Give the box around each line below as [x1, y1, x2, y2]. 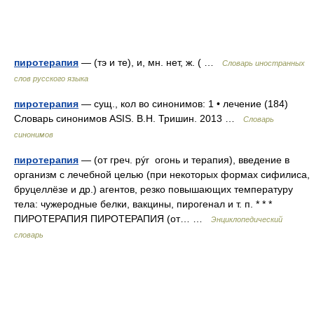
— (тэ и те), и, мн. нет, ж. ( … [78, 57, 222, 68]
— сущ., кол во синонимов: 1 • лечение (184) [78, 98, 288, 109]
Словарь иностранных [222, 59, 305, 67]
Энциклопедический [211, 215, 282, 224]
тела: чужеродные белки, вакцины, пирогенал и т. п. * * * [14, 198, 272, 210]
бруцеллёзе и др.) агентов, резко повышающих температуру [14, 184, 293, 195]
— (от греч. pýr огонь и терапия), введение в [78, 154, 289, 165]
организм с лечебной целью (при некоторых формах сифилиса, [14, 169, 310, 180]
